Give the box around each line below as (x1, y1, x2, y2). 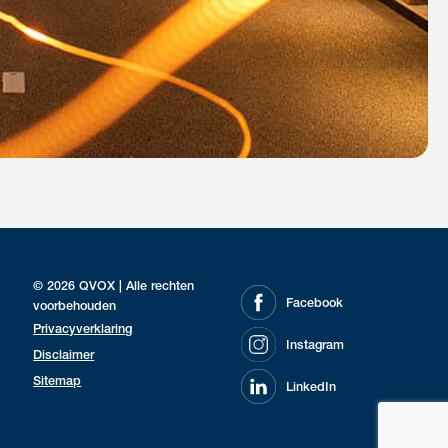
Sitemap (33, 375, 82, 389)
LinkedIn (285, 381, 336, 395)
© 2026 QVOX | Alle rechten (33, 280, 195, 294)
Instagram (285, 339, 344, 353)
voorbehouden (33, 300, 117, 314)
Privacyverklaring (33, 323, 133, 337)
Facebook (285, 297, 343, 311)
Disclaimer (33, 349, 95, 363)
